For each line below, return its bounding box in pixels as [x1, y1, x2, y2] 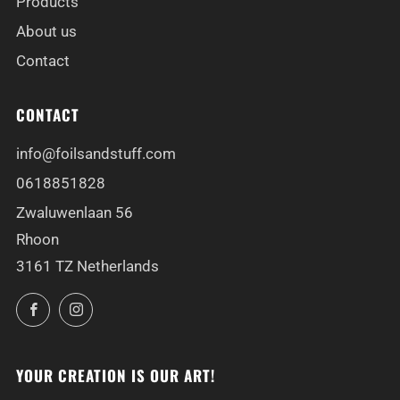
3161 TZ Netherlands [16, 257, 159, 276]
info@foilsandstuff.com [16, 145, 176, 163]
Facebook [48, 296, 107, 313]
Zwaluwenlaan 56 [16, 204, 133, 222]
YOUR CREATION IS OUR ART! [16, 364, 215, 387]
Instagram [91, 296, 151, 313]
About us [16, 22, 77, 41]
